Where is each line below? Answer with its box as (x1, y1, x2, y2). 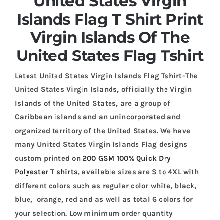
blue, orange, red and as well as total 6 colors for (14, 194, 193, 204)
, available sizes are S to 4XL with (78, 167, 199, 176)
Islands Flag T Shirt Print (17, 9, 203, 28)
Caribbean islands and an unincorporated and (14, 112, 181, 121)
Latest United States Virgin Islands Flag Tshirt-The (14, 71, 198, 80)
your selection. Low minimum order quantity (14, 208, 173, 218)
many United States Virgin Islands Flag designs (14, 139, 188, 149)
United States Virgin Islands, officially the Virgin (14, 84, 192, 94)
